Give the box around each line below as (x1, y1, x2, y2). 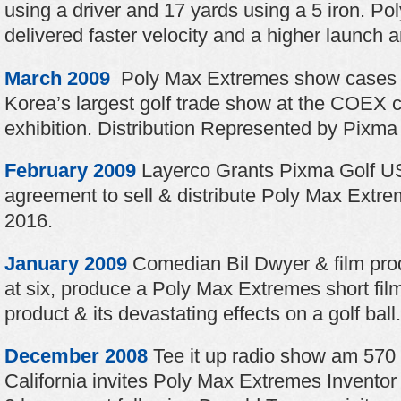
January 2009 (4, 252, 127, 275)
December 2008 (4, 345, 153, 367)
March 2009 (4, 66, 110, 90)
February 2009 (4, 159, 136, 182)
